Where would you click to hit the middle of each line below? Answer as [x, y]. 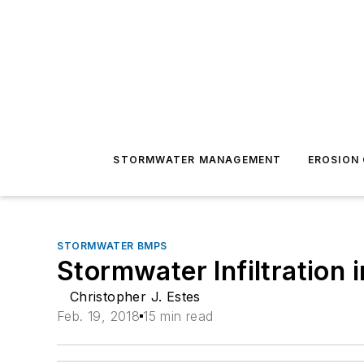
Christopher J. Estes [135, 297]
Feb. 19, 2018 [99, 316]
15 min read [178, 316]
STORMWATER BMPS [112, 246]
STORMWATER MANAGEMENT [197, 160]
